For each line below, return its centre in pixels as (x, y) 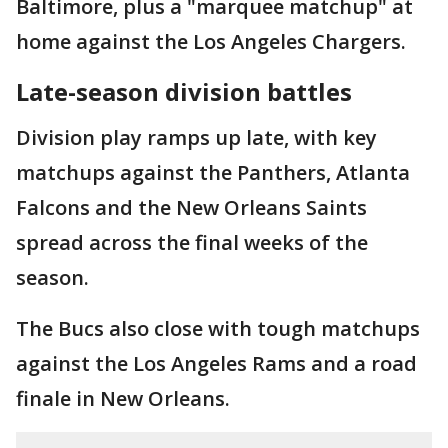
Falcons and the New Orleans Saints (191, 208)
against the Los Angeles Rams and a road (216, 364)
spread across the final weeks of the (192, 243)
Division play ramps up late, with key (196, 138)
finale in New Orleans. (123, 399)
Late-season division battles (187, 92)
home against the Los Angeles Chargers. (211, 42)
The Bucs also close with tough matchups (218, 329)
